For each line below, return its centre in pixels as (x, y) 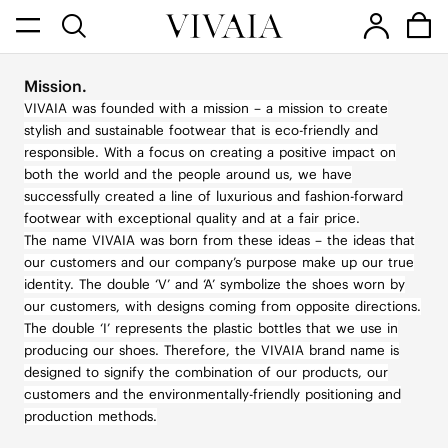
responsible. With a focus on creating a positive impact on (209, 153)
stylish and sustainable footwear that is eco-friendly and (200, 131)
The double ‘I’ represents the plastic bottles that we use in (210, 329)
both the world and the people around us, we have (187, 175)
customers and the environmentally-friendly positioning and (212, 395)
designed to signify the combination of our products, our (205, 373)
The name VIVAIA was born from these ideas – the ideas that (219, 241)
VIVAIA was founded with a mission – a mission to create (205, 109)
